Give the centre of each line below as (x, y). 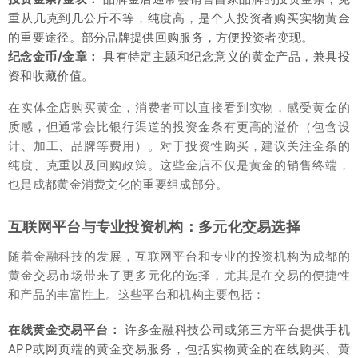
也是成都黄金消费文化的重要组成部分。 (118, 184)
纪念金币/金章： (54, 56)
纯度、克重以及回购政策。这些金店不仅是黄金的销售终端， (179, 165)
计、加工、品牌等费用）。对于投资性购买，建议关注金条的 (179, 145)
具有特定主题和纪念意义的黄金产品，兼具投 (225, 56)
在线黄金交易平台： (65, 329)
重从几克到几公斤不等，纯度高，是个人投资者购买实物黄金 (179, 18)
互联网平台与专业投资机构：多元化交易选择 (154, 226)
